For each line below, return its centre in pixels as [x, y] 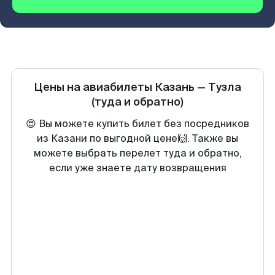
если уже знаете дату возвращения [137, 168]
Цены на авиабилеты [94, 87]
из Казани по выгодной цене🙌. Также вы [137, 138]
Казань [175, 87]
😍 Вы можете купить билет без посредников [137, 124]
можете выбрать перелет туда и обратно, [137, 153]
